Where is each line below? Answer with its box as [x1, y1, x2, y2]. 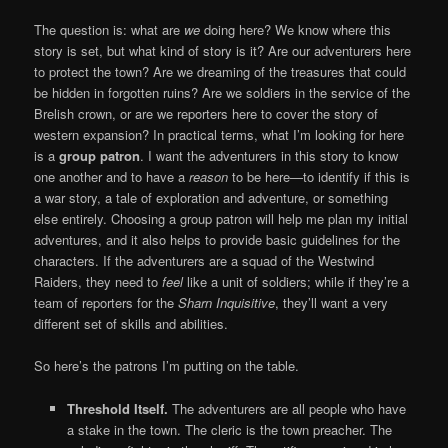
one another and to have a [34, 167, 190, 187]
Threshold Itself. [66, 398, 168, 418]
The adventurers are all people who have [167, 398, 406, 418]
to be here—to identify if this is [228, 167, 411, 187]
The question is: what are [34, 20, 185, 40]
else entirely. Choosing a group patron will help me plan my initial [34, 209, 409, 229]
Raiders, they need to [34, 272, 163, 292]
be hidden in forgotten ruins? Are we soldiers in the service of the [34, 83, 411, 103]
